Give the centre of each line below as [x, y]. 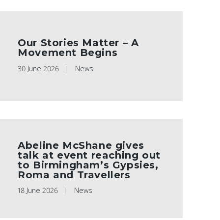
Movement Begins [68, 52]
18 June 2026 [38, 191]
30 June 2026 [39, 68]
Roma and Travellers [74, 175]
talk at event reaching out [89, 155]
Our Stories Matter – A [78, 42]
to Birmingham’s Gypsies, [88, 165]
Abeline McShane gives [81, 145]
